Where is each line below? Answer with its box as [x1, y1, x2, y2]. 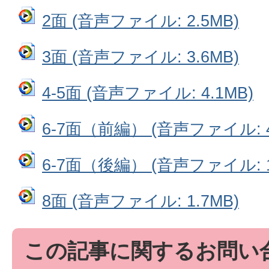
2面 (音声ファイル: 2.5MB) [42, 11, 239, 30]
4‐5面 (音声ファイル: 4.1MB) [42, 83, 253, 102]
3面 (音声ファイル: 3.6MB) [42, 47, 239, 66]
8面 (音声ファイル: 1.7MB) [42, 192, 239, 210]
